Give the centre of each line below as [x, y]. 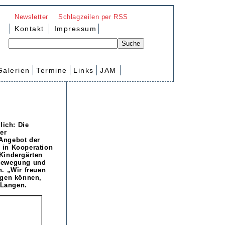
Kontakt [29, 29]
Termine [52, 70]
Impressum [74, 29]
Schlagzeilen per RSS [93, 17]
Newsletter [31, 17]
